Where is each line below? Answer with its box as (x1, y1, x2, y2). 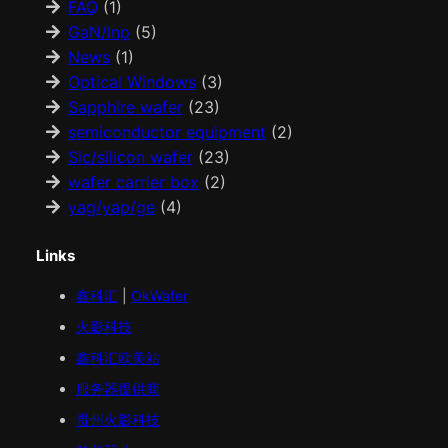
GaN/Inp (67, 22, 130, 43)
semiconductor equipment (67, 122, 266, 143)
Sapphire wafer (67, 97, 183, 118)
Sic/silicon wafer (67, 147, 193, 168)
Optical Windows (67, 72, 196, 93)
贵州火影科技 (75, 410, 160, 428)
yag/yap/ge (67, 197, 155, 218)
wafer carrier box (67, 172, 199, 193)
